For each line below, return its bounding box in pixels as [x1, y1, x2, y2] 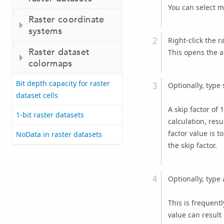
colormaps [28, 57, 72, 69]
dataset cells [16, 90, 58, 100]
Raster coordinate [28, 13, 104, 25]
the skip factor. [167, 140, 217, 150]
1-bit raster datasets [16, 110, 84, 120]
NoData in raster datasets [16, 129, 102, 139]
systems [28, 25, 62, 37]
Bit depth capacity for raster [16, 78, 110, 88]
